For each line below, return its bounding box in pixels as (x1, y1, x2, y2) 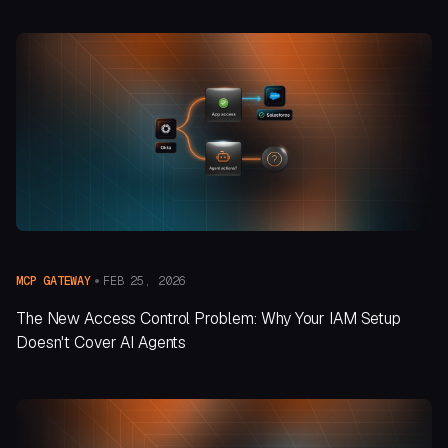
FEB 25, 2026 (102, 272, 186, 289)
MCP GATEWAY (16, 273, 91, 290)
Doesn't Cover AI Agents (16, 332, 187, 354)
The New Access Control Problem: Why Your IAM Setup (16, 308, 402, 330)
